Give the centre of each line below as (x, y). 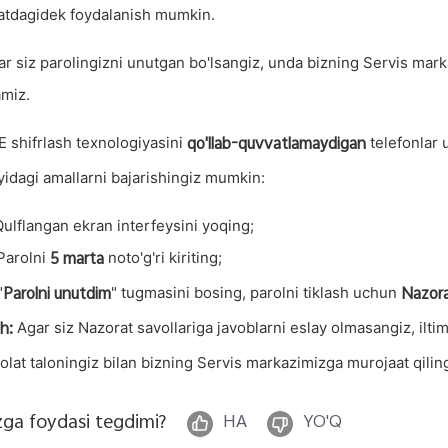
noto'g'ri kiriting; (163, 257)
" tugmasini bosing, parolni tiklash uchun (256, 292)
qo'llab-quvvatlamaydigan (276, 145)
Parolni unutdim (57, 295)
